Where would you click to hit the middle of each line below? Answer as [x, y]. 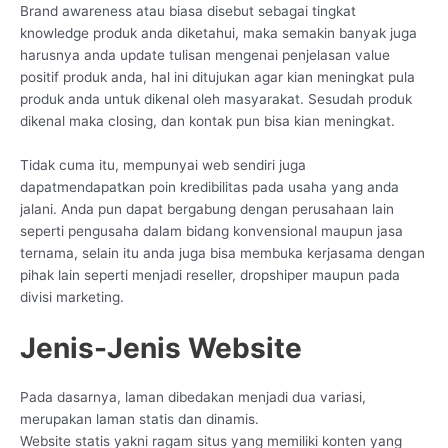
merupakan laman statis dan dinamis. [139, 418]
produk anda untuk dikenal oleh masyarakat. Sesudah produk [216, 99]
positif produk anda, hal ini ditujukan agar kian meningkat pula [217, 77]
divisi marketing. [72, 297]
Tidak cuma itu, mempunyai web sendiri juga [163, 165]
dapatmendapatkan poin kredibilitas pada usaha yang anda [209, 187]
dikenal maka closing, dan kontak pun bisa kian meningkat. [207, 121]
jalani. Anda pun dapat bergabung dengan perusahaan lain [207, 209]
